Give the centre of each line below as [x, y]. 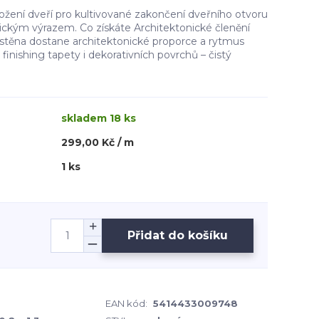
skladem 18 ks [99, 118]
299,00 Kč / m [98, 142]
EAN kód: [126, 303]
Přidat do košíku [178, 235]
